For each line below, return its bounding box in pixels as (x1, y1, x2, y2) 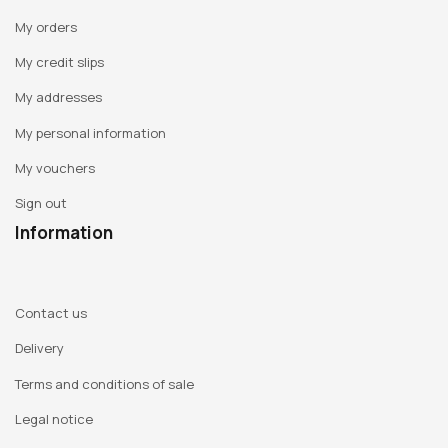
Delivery (15, 339, 64, 358)
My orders (15, 17, 77, 36)
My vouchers (15, 159, 95, 177)
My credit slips (15, 52, 104, 71)
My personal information (15, 123, 166, 142)
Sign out (15, 194, 67, 213)
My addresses (15, 88, 102, 107)
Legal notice (15, 409, 93, 428)
